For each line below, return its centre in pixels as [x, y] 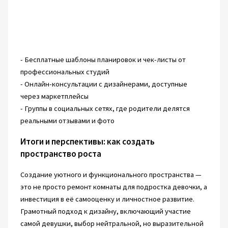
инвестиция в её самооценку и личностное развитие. [107, 199]
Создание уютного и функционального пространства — [111, 175]
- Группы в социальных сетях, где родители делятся [105, 109]
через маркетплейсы [54, 96]
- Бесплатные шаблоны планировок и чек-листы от [103, 60]
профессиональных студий [65, 72]
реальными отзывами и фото [67, 121]
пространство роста [61, 154]
